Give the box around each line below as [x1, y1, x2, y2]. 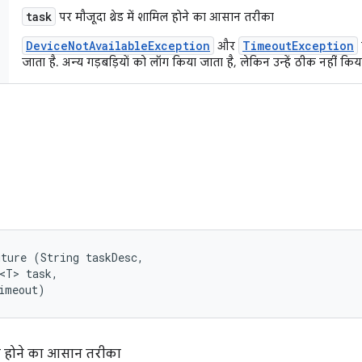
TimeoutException [242, 38, 354, 53]
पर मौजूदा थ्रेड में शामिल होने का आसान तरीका [56, 10, 274, 24]
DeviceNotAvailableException [26, 38, 210, 53]
